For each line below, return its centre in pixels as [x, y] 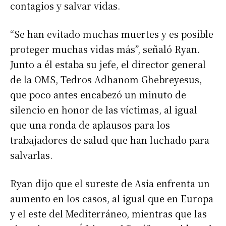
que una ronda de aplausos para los [90, 124]
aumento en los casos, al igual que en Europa [112, 198]
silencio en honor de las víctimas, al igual [104, 109]
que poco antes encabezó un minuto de [98, 94]
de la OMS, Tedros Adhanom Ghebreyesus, [106, 79]
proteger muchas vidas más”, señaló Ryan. [105, 49]
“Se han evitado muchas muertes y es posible [112, 34]
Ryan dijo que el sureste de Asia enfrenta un [110, 183]
